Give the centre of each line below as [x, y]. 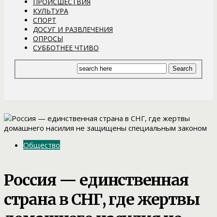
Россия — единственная [96, 180]
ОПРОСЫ [48, 38]
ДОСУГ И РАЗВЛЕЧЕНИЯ [73, 29]
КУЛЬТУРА [51, 11]
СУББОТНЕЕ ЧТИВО [66, 47]
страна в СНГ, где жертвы [102, 199]
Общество [42, 145]
